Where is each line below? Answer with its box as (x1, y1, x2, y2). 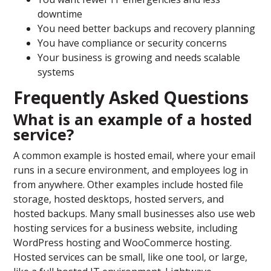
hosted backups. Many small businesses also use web (13, 207, 256, 221)
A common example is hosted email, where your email (13, 149, 256, 163)
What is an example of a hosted (13, 109, 253, 130)
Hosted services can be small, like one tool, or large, (13, 250, 248, 264)
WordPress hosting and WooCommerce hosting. (13, 236, 232, 250)
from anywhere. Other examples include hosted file (13, 178, 244, 192)
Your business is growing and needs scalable (38, 51, 241, 65)
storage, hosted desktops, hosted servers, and (13, 192, 224, 206)
